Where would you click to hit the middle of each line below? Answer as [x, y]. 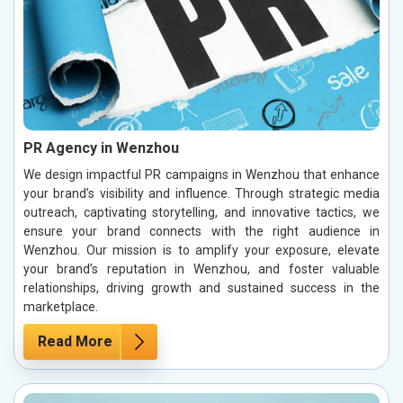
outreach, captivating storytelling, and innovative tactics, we [201, 212]
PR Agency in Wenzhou [101, 148]
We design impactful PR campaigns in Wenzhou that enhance [201, 174]
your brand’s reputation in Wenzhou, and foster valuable [201, 269]
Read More [75, 341]
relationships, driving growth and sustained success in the [201, 287]
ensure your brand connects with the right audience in [201, 231]
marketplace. [61, 306]
